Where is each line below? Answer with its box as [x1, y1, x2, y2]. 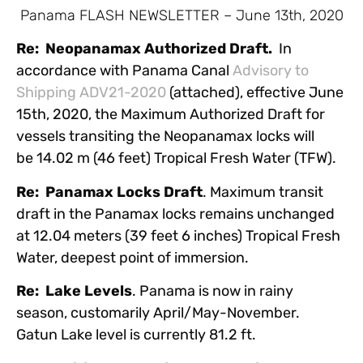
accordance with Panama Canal [16, 62, 233, 80]
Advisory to [233, 62, 309, 80]
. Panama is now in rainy [132, 282, 293, 301]
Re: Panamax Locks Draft [16, 182, 203, 201]
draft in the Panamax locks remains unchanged [16, 204, 335, 223]
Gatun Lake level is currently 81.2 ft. [16, 326, 256, 344]
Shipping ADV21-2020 [16, 83, 166, 102]
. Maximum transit [203, 182, 323, 201]
